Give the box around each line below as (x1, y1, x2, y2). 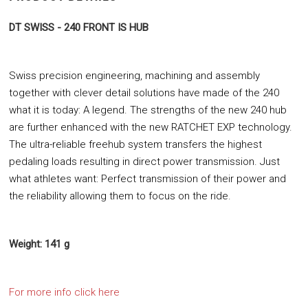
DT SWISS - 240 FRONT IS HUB (9, 21, 148, 34)
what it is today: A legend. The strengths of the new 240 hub (9, 104, 287, 116)
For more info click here (9, 286, 120, 298)
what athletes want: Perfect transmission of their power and (9, 173, 286, 185)
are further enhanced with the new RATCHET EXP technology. (9, 121, 292, 133)
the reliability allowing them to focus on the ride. (9, 190, 231, 202)
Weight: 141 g (9, 238, 69, 250)
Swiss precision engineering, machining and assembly (9, 69, 260, 82)
